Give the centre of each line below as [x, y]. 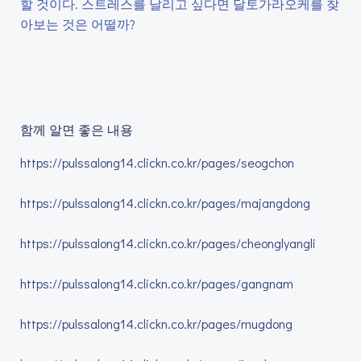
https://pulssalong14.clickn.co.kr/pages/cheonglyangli [168, 243]
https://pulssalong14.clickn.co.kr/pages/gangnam [157, 283]
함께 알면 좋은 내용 [77, 129]
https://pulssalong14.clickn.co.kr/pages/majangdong [165, 203]
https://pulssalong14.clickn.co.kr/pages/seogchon [157, 162]
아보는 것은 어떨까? [78, 24]
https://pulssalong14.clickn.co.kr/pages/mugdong [156, 324]
